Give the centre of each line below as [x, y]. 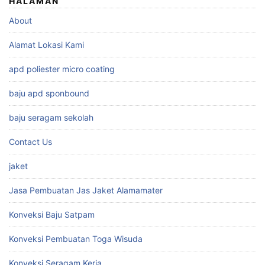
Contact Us [30, 142]
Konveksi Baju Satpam [52, 214]
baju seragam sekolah [51, 117]
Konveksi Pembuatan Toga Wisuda [76, 239]
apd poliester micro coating [62, 69]
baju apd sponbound [49, 93]
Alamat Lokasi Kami [46, 45]
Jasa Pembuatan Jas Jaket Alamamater [86, 190]
